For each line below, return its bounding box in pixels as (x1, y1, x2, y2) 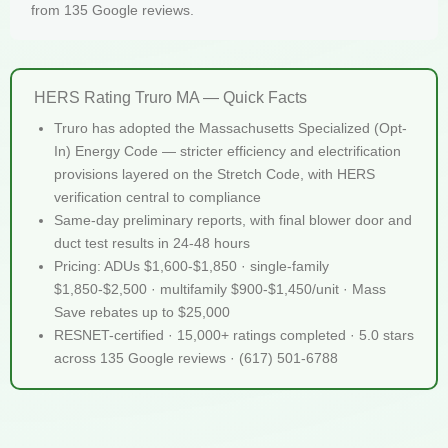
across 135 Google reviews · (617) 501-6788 (54, 349, 338, 366)
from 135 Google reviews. (31, 2, 194, 19)
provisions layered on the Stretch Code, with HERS (54, 165, 375, 182)
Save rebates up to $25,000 (54, 303, 230, 320)
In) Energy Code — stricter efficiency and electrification (54, 142, 401, 159)
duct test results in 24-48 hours (54, 234, 250, 251)
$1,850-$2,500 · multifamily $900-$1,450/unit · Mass (54, 280, 386, 297)
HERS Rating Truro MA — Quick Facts (34, 87, 307, 106)
